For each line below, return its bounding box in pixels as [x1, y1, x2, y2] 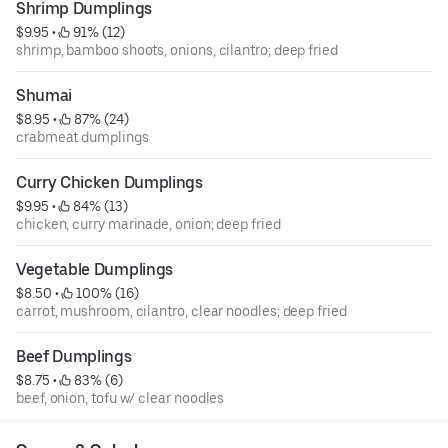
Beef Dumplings [16, 347, 132, 367]
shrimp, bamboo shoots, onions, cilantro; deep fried [16, 42, 338, 59]
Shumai [16, 86, 73, 106]
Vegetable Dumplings [16, 260, 173, 280]
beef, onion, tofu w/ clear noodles [16, 390, 225, 407]
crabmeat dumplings [16, 129, 149, 146]
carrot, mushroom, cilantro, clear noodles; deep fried [16, 303, 347, 320]
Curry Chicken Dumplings [16, 173, 203, 193]
